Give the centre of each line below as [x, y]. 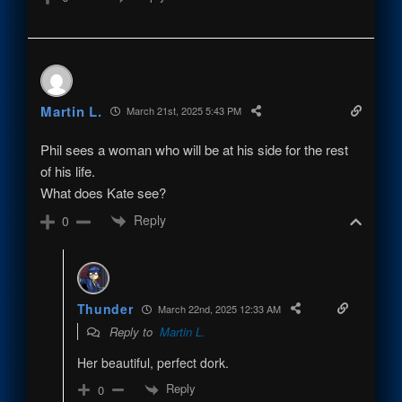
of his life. [68, 170]
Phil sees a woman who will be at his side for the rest [195, 149]
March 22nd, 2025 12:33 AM [218, 308]
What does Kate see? [104, 192]
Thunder [105, 309]
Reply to [132, 332]
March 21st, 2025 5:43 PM [183, 111]
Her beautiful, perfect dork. [153, 363]
